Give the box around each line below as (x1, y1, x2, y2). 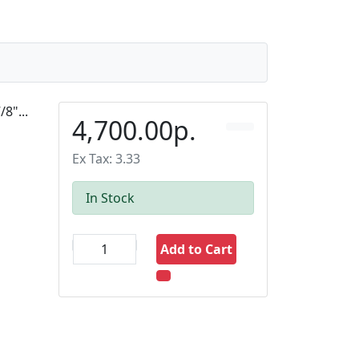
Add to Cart (159, 240, 232, 258)
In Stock (86, 189, 135, 207)
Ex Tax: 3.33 (72, 150, 140, 167)
